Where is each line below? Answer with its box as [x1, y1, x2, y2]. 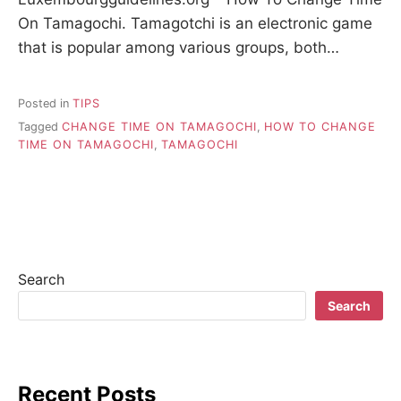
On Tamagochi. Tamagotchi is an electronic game [18, 14, 372, 33]
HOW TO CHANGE [264, 120, 376, 134]
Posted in [18, 96, 73, 110]
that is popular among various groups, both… [18, 38, 339, 57]
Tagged [18, 120, 62, 134]
